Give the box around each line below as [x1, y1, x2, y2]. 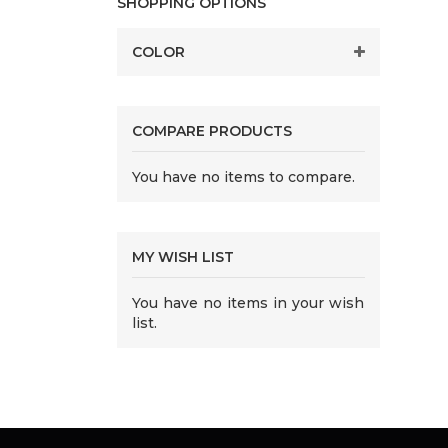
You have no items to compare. [132, 168, 355, 186]
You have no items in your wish [132, 294, 365, 312]
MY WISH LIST [132, 248, 234, 266]
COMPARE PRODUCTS [132, 122, 292, 140]
